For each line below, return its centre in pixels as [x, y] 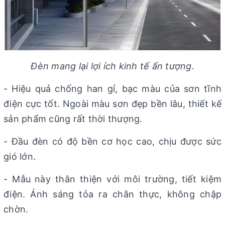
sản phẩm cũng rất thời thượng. [73, 119]
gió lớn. [22, 157]
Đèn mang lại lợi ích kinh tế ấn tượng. [113, 66]
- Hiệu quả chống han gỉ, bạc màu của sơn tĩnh [113, 89]
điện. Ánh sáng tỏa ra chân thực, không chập [113, 194]
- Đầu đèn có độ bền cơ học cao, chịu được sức [113, 142]
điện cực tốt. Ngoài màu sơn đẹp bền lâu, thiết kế [113, 104]
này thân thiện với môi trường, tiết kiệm [128, 179]
